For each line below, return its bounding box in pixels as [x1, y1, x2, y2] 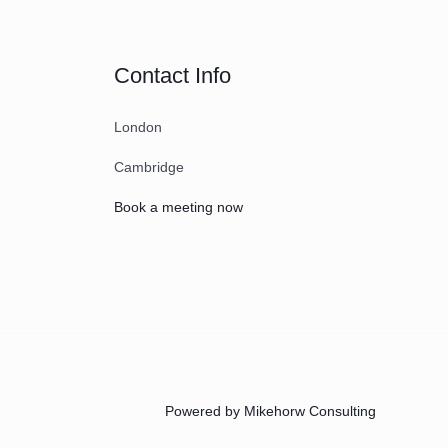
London [113, 118, 162, 135]
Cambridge [113, 158, 184, 175]
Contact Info [113, 62, 231, 88]
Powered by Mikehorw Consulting [165, 403, 376, 420]
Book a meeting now [113, 198, 243, 215]
